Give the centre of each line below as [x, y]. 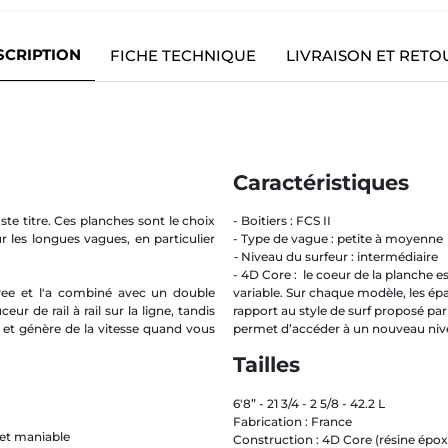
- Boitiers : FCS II [281, 221]
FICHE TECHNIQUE [183, 56]
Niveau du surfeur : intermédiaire [339, 257]
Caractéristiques [320, 182]
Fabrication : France [292, 421]
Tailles [269, 365]
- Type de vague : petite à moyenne [337, 239]
